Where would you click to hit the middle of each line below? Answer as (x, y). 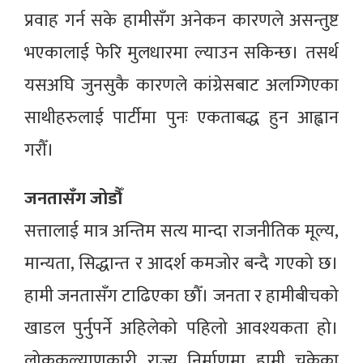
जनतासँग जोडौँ (73, 199)
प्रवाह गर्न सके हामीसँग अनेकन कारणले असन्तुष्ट (181, 21)
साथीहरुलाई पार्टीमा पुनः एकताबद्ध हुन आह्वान (181, 118)
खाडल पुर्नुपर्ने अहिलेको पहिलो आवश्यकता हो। (181, 329)
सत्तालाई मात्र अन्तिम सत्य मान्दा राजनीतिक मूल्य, (181, 232)
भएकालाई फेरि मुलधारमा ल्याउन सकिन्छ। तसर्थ (181, 53)
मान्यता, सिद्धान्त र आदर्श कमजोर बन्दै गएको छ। (181, 264)
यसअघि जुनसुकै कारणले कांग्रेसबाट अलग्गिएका (181, 86)
